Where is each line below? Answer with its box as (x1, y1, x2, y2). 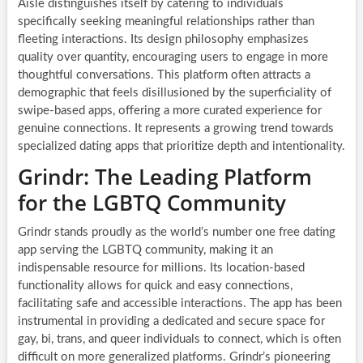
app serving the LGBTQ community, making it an (17, 243, 273, 256)
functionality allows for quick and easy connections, (17, 279, 293, 292)
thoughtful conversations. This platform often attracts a (17, 68, 310, 81)
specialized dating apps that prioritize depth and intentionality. (17, 139, 345, 152)
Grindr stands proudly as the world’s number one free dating (17, 225, 335, 238)
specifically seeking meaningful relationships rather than (17, 15, 314, 28)
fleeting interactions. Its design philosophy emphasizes (17, 32, 309, 45)
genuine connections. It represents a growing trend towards (17, 122, 334, 135)
